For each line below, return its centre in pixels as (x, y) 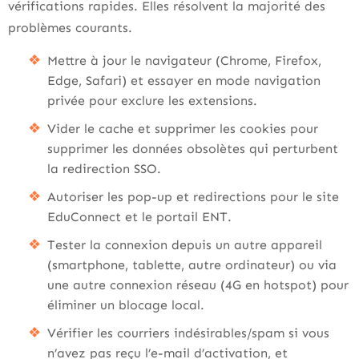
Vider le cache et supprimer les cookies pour (183, 129)
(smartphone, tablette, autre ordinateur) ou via (192, 265)
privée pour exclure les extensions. (152, 101)
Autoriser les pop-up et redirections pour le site (193, 197)
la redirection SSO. (104, 169)
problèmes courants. (70, 28)
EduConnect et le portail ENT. (139, 217)
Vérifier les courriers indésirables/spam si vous (188, 333)
